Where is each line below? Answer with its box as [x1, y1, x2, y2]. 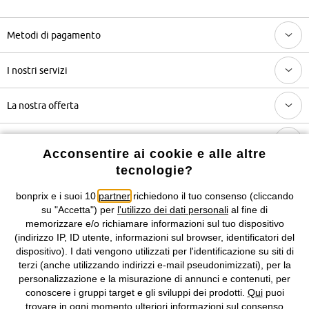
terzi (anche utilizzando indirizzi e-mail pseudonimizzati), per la [18, 259, 291, 270]
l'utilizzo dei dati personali [117, 204, 228, 215]
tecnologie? [116, 163, 193, 177]
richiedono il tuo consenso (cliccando [130, 190, 294, 201]
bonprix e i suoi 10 [15, 190, 99, 201]
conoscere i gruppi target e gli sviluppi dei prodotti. [25, 287, 248, 298]
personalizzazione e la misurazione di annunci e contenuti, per [19, 273, 290, 284]
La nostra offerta [7, 99, 79, 111]
